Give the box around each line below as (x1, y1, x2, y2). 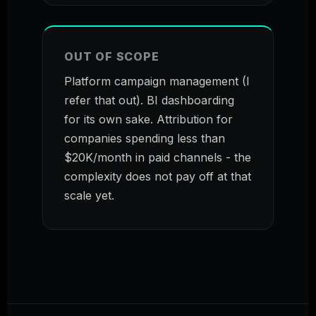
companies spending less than (64, 130, 225, 145)
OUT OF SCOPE (64, 49, 159, 63)
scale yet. (64, 188, 114, 202)
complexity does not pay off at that (64, 169, 251, 183)
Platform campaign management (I (64, 73, 250, 88)
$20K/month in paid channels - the (64, 150, 251, 164)
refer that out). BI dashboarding (64, 92, 234, 107)
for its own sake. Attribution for (64, 111, 233, 126)
